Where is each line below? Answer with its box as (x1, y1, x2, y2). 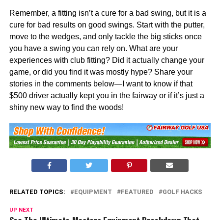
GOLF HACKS (162, 188, 202, 195)
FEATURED (120, 188, 154, 195)
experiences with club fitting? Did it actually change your (9, 56, 204, 64)
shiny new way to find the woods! (9, 103, 124, 111)
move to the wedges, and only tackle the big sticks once (9, 32, 202, 41)
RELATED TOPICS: (9, 188, 65, 195)
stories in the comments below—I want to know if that (9, 80, 192, 88)
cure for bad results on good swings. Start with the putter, (9, 21, 205, 29)
